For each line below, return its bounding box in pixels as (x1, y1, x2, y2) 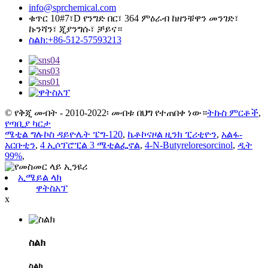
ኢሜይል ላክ (18, 172, 62, 182)
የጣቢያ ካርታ (5, 118, 51, 129)
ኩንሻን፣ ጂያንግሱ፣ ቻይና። (29, 23, 122, 34)
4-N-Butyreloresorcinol (145, 139, 233, 150)
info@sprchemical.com (29, 2, 116, 13)
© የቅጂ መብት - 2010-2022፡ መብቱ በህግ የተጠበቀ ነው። (5, 107, 207, 118)
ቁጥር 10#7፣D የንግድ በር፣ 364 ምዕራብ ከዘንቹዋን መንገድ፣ (29, 13, 239, 23)
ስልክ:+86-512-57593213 (29, 34, 121, 45)
